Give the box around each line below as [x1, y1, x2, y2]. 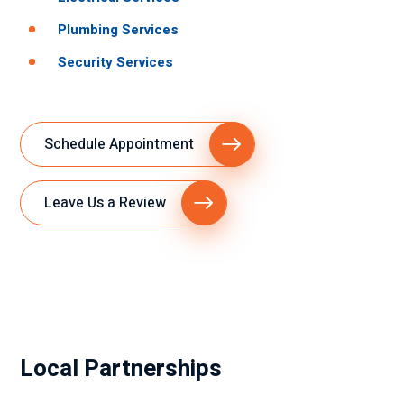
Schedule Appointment [44, 133, 194, 155]
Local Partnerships [20, 352, 222, 386]
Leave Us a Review [44, 192, 166, 214]
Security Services [58, 52, 173, 72]
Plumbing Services [58, 20, 179, 40]
